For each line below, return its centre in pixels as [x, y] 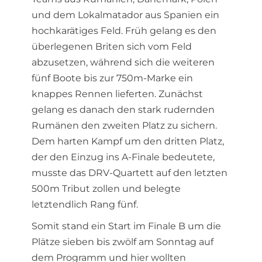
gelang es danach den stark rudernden [123, 110]
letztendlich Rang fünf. [85, 204]
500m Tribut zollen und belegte [106, 189]
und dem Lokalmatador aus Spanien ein [125, 15]
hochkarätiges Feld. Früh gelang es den [124, 31]
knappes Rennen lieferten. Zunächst [117, 94]
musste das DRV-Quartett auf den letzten [130, 173]
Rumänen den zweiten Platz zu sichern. [124, 125]
